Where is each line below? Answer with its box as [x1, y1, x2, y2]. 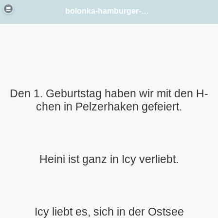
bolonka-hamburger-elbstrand [141, 6, 149, 15]
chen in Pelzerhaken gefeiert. [36, 100, 182, 113]
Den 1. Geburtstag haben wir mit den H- [10, 87, 208, 100]
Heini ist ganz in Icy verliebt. [39, 153, 179, 165]
